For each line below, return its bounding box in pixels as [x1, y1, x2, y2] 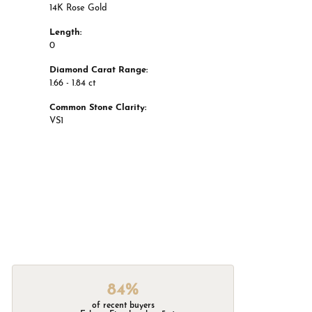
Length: [49, 28, 81, 38]
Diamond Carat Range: [49, 65, 148, 75]
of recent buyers [91, 301, 155, 310]
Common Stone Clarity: [49, 103, 146, 113]
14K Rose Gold [49, 3, 107, 13]
